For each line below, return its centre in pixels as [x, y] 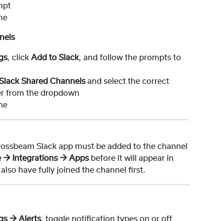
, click [19, 57]
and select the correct [128, 81]
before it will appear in [132, 158]
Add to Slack [55, 57]
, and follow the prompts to [131, 57]
